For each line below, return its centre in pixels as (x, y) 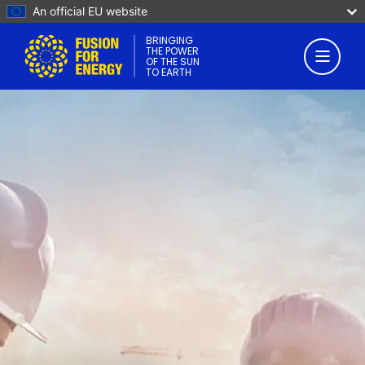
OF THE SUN (173, 62)
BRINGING (169, 40)
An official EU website (90, 11)
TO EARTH (169, 72)
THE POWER (172, 51)
